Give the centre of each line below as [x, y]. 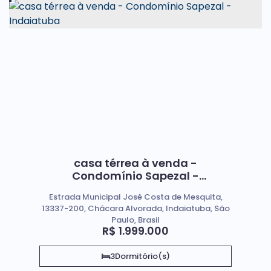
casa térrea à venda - [135, 163]
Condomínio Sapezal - [135, 176]
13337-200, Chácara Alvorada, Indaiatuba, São [135, 208]
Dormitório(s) [142, 256]
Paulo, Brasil [135, 220]
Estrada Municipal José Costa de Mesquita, [135, 197]
